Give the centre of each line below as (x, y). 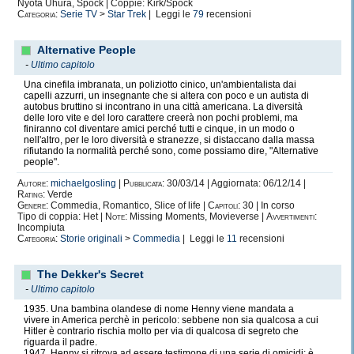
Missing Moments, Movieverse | (197, 217)
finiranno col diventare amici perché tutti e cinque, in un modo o (159, 129)
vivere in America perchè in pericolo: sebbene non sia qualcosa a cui (171, 320)
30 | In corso (267, 205)
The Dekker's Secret (90, 274)
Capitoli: (224, 205)
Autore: (33, 183)
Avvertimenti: (292, 217)
